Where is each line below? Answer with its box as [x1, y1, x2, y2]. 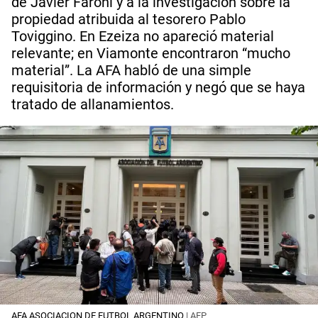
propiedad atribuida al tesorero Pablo [11, 11, 246, 28]
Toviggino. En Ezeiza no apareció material [11, 28, 274, 45]
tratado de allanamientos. [11, 96, 174, 113]
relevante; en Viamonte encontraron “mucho [11, 45, 290, 62]
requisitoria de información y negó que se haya [11, 79, 305, 96]
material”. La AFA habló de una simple [11, 62, 251, 79]
